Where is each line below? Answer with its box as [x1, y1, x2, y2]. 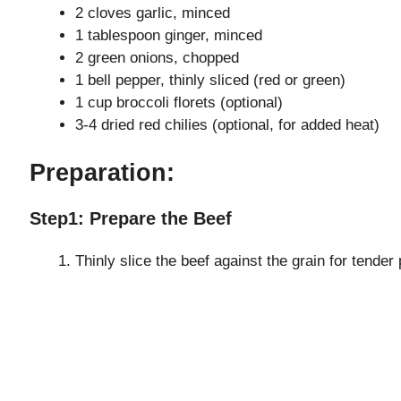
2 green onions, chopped [75, 48, 239, 66]
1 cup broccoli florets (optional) [75, 93, 283, 111]
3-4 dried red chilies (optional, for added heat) [75, 115, 380, 133]
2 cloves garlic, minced [75, 4, 230, 21]
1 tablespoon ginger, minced [75, 26, 262, 44]
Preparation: [30, 159, 175, 187]
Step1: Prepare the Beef [30, 209, 232, 229]
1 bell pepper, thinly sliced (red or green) [75, 71, 346, 89]
